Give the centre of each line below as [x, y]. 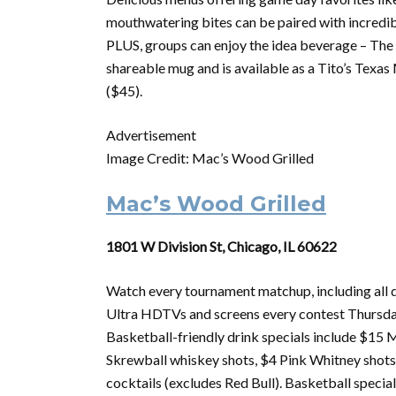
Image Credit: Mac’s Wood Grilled [210, 158]
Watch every [145, 290]
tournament [220, 290]
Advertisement [151, 135]
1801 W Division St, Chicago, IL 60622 [221, 246]
